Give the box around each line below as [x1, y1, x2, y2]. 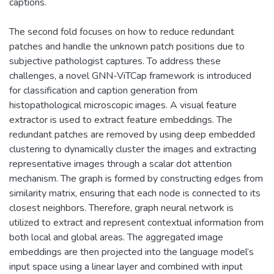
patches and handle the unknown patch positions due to [9, 39, 245, 53]
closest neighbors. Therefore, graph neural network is [9, 201, 234, 215]
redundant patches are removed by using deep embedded [9, 127, 255, 141]
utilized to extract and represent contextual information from [9, 215, 264, 229]
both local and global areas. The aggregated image [9, 230, 223, 244]
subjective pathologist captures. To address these [9, 54, 221, 68]
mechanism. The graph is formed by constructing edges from [9, 171, 263, 185]
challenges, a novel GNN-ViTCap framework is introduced [9, 68, 251, 83]
